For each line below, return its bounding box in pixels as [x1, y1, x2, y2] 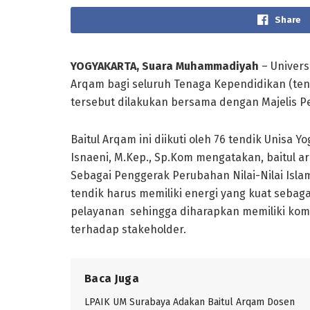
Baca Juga [84, 271, 139, 285]
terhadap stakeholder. [71, 222, 186, 236]
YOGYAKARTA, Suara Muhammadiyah [71, 59, 259, 73]
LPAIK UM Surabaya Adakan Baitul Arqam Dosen [84, 295, 295, 308]
